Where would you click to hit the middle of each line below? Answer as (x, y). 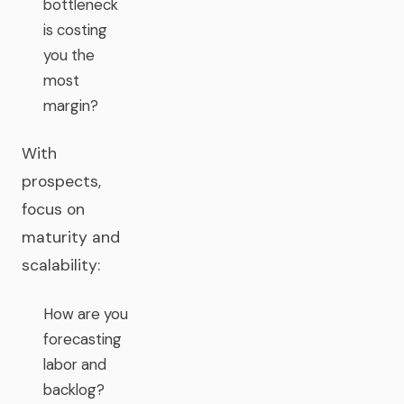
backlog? (74, 390)
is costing (75, 30)
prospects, (61, 181)
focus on (53, 209)
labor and (75, 364)
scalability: (61, 265)
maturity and (71, 237)
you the (69, 55)
